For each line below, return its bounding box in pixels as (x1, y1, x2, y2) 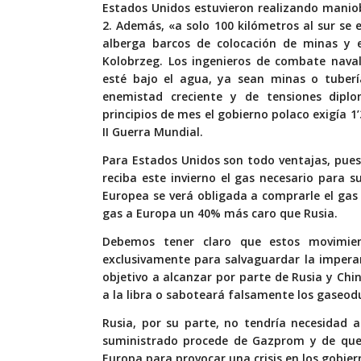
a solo (175, 18, 214, 34)
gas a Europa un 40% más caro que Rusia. (102, 205, 338, 222)
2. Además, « (102, 18, 176, 34)
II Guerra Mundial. (102, 124, 203, 140)
